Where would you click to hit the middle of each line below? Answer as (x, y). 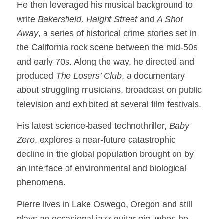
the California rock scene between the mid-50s (107, 48)
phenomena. (41, 183)
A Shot (170, 19)
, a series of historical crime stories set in (117, 33)
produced (36, 76)
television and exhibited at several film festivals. (109, 104)
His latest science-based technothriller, (93, 126)
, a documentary (153, 76)
